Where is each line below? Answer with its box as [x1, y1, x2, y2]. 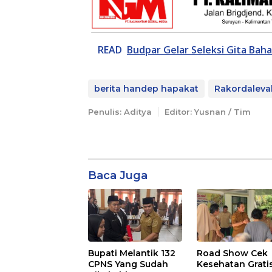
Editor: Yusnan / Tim [165, 106, 251, 117]
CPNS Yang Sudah [88, 258, 168, 270]
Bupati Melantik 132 [88, 247, 175, 259]
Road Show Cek [197, 247, 268, 259]
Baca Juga [88, 168, 148, 182]
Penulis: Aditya [88, 106, 152, 117]
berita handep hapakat [94, 83, 199, 94]
